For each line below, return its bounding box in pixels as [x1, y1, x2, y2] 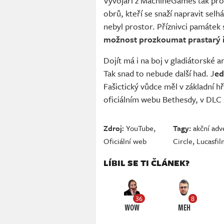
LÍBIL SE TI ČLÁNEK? [103, 156, 189, 169]
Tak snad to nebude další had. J [103, 67, 214, 80]
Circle [173, 135, 193, 147]
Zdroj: [103, 122, 124, 134]
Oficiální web [103, 135, 146, 147]
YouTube [126, 122, 153, 134]
